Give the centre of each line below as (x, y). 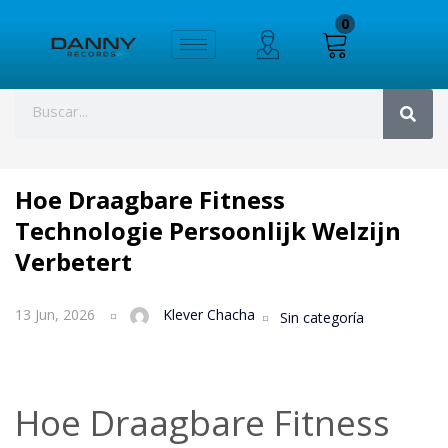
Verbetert (73, 261)
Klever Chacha (209, 314)
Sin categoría (322, 317)
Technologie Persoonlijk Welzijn (208, 230)
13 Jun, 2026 (55, 314)
